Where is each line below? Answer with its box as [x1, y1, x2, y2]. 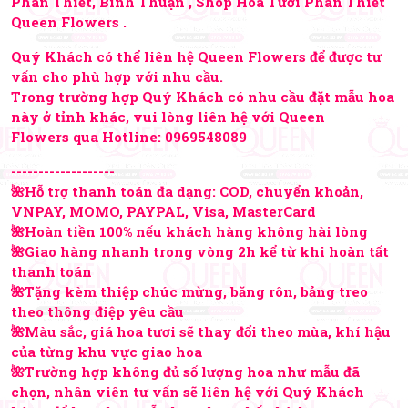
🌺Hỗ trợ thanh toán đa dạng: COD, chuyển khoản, [11, 182, 363, 201]
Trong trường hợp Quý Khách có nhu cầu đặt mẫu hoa [11, 87, 394, 107]
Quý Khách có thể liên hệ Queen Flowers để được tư [11, 47, 382, 66]
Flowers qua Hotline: [11, 127, 165, 147]
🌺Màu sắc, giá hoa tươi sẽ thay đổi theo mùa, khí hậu [11, 322, 391, 342]
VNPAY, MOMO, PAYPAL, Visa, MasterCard [11, 202, 316, 221]
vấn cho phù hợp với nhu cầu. [11, 67, 223, 87]
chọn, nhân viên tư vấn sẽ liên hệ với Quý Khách [11, 382, 364, 402]
